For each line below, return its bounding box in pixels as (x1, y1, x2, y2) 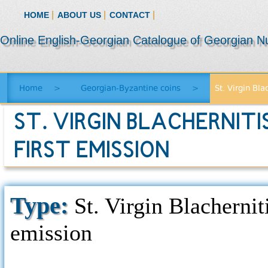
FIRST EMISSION (13, 138, 169, 166)
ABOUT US (57, 10, 103, 20)
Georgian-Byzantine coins (81, 84, 181, 93)
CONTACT (109, 10, 153, 20)
